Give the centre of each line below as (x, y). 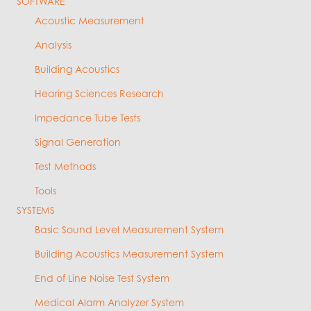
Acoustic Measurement (90, 20)
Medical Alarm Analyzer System (109, 302)
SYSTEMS (36, 210)
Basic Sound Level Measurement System (129, 229)
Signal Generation (78, 142)
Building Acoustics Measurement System (129, 253)
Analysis (53, 44)
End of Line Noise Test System (102, 278)
